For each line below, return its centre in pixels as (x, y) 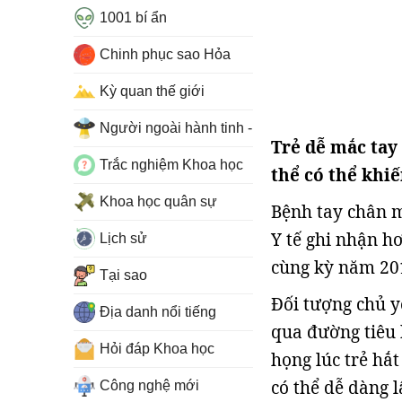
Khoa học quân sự (158, 201)
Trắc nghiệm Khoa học (171, 165)
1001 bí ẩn (133, 17)
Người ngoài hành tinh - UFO (193, 128)
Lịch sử (123, 238)
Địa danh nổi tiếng (158, 312)
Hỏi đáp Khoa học (157, 349)
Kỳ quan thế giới (152, 91)
